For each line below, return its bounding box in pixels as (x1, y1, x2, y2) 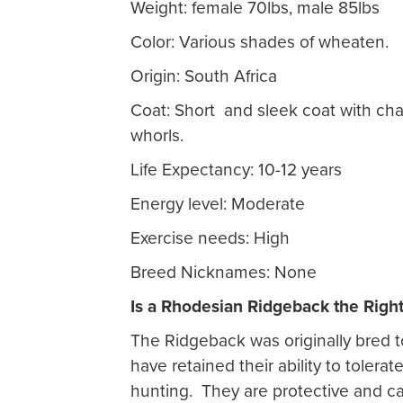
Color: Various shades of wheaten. (130, 31, 389, 52)
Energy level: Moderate (130, 193, 305, 214)
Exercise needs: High (130, 228, 290, 248)
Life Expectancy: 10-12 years (130, 159, 342, 180)
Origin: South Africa (130, 66, 277, 86)
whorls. (130, 125, 184, 146)
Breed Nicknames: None (130, 262, 317, 282)
